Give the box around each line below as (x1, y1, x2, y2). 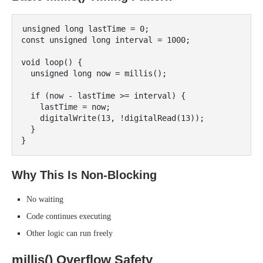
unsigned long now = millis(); (21, 69, 31, 78)
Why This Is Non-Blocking (12, 168, 157, 181)
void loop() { (21, 58, 82, 67)
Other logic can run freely (26, 229, 113, 238)
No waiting (26, 195, 63, 204)
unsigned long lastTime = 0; (22, 24, 149, 33)
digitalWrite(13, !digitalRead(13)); (21, 113, 40, 123)
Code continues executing (26, 212, 111, 221)
